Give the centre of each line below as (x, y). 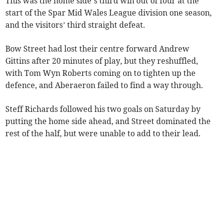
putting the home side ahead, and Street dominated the (108, 121)
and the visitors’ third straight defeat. (75, 25)
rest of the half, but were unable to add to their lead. (103, 134)
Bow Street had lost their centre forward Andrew (98, 49)
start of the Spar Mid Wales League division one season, (109, 13)
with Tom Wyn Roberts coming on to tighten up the (101, 73)
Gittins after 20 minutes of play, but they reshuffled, (102, 61)
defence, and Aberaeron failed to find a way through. (104, 85)
